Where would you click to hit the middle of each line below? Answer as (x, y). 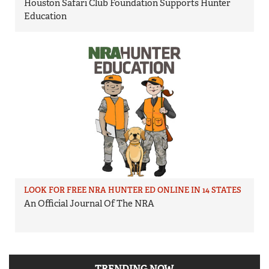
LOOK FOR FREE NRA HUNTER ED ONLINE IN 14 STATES (133, 190)
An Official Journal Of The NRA (89, 203)
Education (45, 16)
